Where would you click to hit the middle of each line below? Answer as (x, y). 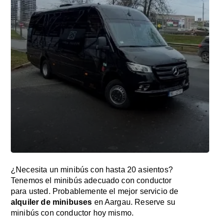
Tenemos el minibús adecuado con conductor (91, 180)
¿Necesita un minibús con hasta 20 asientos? (92, 170)
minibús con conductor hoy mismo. (72, 213)
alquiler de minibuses (52, 202)
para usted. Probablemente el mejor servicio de (95, 191)
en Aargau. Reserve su (134, 202)
